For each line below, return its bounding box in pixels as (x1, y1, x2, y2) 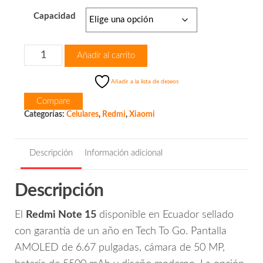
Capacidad (33, 12, 76, 21)
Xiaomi (129, 110, 155, 119)
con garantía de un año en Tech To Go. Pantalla (15, 225, 227, 237)
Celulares (66, 110, 99, 119)
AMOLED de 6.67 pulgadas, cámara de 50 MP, (15, 242, 225, 253)
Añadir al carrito (77, 51, 136, 60)
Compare (36, 97, 70, 106)
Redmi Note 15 (26, 209, 96, 220)
